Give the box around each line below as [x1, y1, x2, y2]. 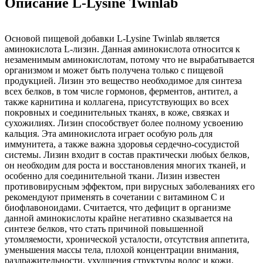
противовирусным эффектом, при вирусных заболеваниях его [5, 181, 255, 191]
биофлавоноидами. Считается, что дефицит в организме [5, 202, 231, 213]
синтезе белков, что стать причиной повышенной [5, 223, 204, 234]
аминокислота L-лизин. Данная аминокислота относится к [5, 43, 240, 54]
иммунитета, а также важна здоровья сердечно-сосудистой [5, 139, 240, 149]
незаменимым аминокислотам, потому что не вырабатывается [5, 54, 254, 65]
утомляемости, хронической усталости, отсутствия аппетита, [5, 234, 249, 244]
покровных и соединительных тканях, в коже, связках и [5, 107, 230, 117]
